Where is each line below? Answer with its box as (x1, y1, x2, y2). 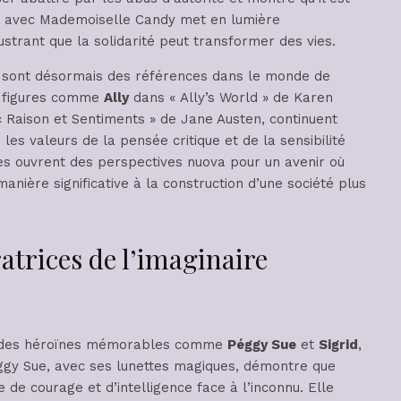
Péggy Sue (227, 337, 296, 354)
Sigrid (319, 337, 358, 354)
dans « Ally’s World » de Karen (129, 90, 333, 107)
